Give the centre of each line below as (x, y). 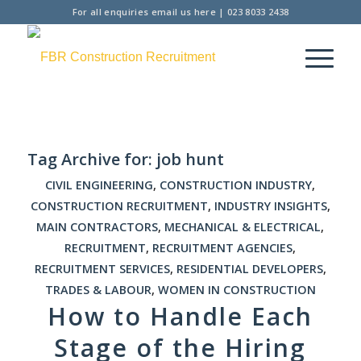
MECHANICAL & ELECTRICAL (243, 227)
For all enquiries (112, 12)
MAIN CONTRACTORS (98, 227)
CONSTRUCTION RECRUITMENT (119, 206)
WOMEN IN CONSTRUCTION (237, 290)
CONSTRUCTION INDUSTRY (236, 185)
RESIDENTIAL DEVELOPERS (249, 269)
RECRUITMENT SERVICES (102, 269)
